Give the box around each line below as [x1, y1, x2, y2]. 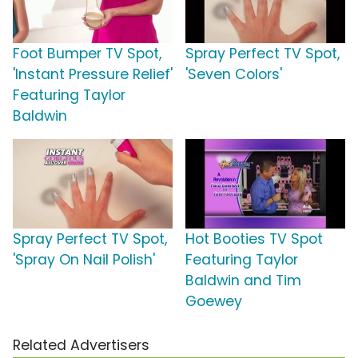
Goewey [185, 291, 242, 311]
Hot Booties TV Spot [185, 229, 323, 249]
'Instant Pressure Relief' [13, 64, 173, 84]
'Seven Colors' [185, 64, 282, 84]
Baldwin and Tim [185, 270, 301, 290]
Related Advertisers [13, 335, 149, 355]
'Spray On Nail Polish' [13, 249, 155, 269]
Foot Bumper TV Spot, [13, 43, 161, 63]
